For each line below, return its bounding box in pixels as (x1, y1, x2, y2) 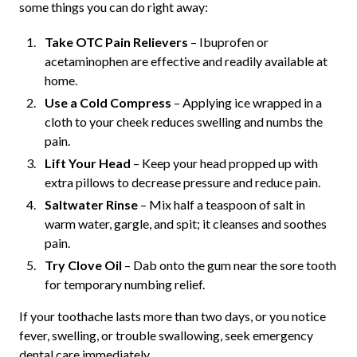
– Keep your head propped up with (130, 155, 318, 171)
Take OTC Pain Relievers (44, 34, 188, 50)
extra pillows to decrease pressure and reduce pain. (44, 175, 320, 190)
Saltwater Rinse (44, 197, 138, 213)
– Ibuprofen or (187, 34, 269, 50)
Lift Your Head (44, 155, 131, 171)
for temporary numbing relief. (44, 277, 205, 292)
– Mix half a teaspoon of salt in (137, 197, 305, 213)
